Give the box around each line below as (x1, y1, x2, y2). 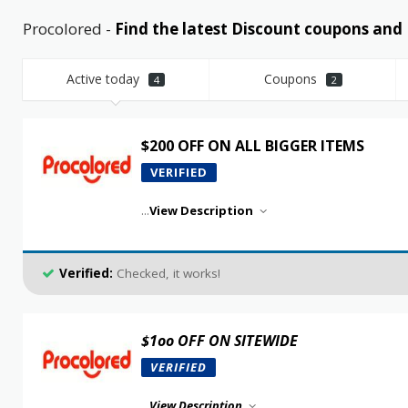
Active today (66, 70, 144, 87)
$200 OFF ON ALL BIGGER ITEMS (140, 136, 364, 156)
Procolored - (22, 18, 115, 39)
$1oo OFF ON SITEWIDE (140, 331, 298, 351)
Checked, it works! (112, 265, 220, 281)
